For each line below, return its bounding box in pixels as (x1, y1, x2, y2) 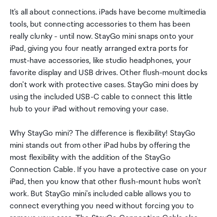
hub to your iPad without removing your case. (10, 105, 169, 114)
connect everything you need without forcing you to (10, 201, 194, 211)
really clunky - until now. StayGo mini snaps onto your (10, 32, 194, 41)
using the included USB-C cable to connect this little (10, 93, 193, 102)
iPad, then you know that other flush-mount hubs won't (10, 177, 201, 186)
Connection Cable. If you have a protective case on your (10, 165, 207, 174)
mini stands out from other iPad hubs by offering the (10, 141, 191, 150)
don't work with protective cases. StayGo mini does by (10, 80, 199, 90)
